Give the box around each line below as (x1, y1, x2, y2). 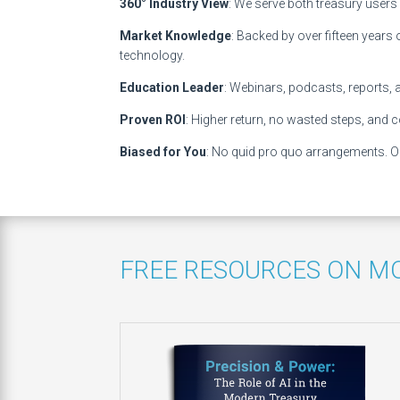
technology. (120, 48, 186, 63)
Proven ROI (120, 112, 187, 128)
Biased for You (120, 145, 207, 160)
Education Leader (120, 80, 225, 96)
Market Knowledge (120, 29, 232, 44)
